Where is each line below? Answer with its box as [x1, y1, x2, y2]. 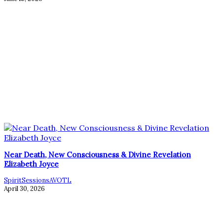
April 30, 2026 [4, 184, 45, 193]
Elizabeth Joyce [4, 159, 59, 169]
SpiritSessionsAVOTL [4, 176, 72, 184]
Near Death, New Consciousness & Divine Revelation [4, 149, 191, 159]
